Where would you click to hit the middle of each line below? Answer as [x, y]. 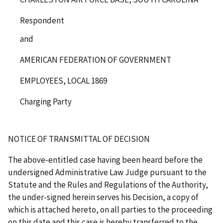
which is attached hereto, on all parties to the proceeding [110, 209]
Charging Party [46, 101]
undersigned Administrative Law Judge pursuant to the [107, 172]
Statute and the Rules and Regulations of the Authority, [108, 184]
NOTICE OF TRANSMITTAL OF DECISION [79, 139]
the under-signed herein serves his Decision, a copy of [103, 197]
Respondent [42, 20]
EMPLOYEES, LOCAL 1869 [63, 80]
